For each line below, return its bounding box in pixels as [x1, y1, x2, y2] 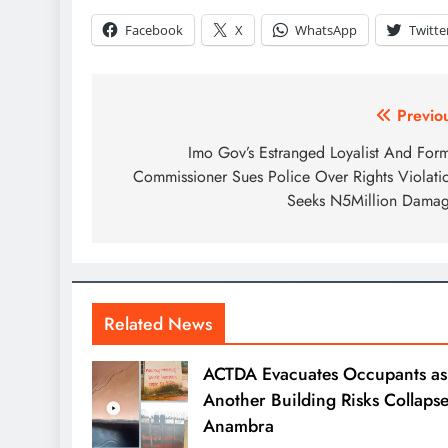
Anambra [202, 412, 274, 439]
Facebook [125, 20, 183, 39]
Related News [104, 310, 213, 337]
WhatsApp [295, 20, 357, 39]
